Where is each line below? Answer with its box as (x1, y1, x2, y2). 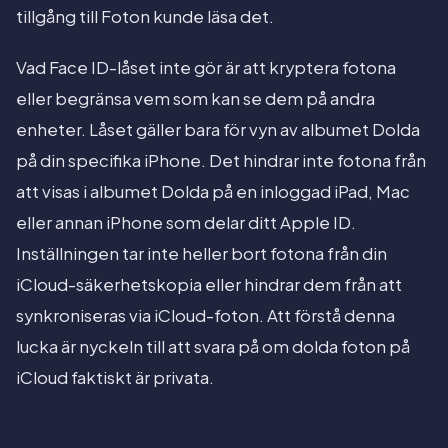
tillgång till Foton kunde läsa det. (16, 6, 274, 28)
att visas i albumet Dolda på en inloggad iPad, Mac (16, 181, 410, 203)
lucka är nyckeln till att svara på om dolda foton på (16, 336, 410, 358)
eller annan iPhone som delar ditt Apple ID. (16, 212, 356, 234)
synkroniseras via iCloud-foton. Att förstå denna (16, 305, 395, 327)
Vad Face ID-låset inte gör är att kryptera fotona (16, 57, 396, 79)
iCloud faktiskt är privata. (16, 367, 214, 389)
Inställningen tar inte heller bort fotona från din (16, 243, 387, 265)
